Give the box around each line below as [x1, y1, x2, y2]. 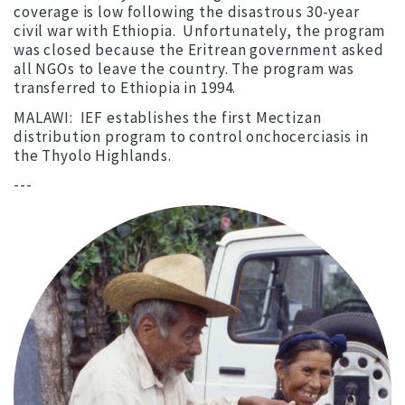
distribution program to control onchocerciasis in [14, 126, 369, 146]
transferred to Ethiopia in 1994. [14, 78, 237, 99]
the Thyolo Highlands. [14, 145, 172, 165]
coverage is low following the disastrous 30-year [14, 2, 360, 23]
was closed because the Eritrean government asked [14, 40, 384, 61]
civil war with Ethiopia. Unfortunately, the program [14, 21, 386, 42]
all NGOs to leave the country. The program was [14, 59, 355, 80]
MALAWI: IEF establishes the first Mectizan [14, 107, 322, 127]
